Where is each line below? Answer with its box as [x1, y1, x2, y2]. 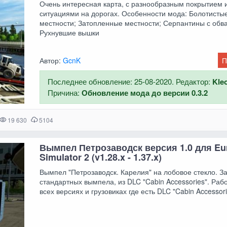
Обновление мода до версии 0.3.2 [82, 87, 208, 98]
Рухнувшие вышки [40, 27, 100, 37]
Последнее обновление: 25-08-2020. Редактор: [48, 75, 213, 87]
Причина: [48, 87, 82, 98]
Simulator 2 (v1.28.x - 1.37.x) [40, 150, 162, 164]
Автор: [40, 55, 63, 65]
